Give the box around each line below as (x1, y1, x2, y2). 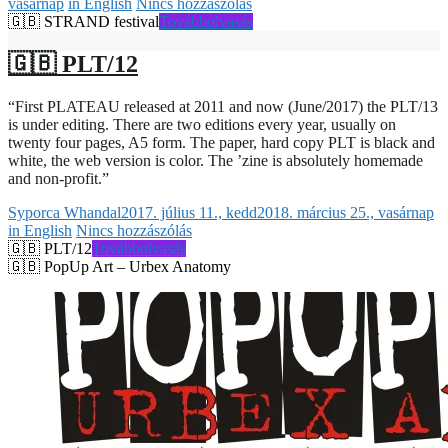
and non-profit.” (8, 169, 109, 187)
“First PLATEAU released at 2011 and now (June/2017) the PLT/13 (8, 97, 438, 115)
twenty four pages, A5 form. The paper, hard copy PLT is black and (8, 133, 435, 151)
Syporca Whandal (8, 203, 121, 221)
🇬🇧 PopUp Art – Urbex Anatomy (8, 257, 231, 275)
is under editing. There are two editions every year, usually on (8, 115, 396, 133)
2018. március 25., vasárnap (257, 203, 434, 221)
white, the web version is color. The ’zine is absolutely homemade (8, 151, 423, 169)
